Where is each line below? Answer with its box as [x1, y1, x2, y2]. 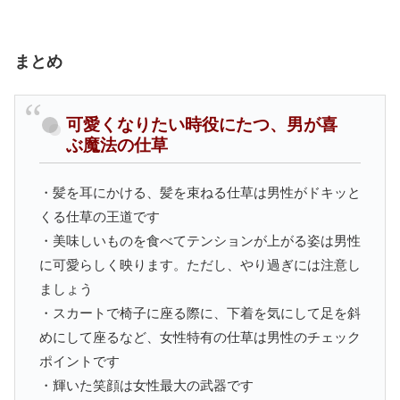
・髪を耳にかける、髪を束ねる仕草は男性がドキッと [39, 184, 361, 200]
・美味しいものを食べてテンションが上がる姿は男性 [39, 232, 361, 248]
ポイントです [39, 353, 120, 369]
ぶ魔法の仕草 [66, 136, 168, 155]
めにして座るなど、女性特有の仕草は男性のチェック [39, 329, 361, 345]
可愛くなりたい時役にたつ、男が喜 [66, 115, 337, 135]
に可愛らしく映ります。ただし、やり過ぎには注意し [39, 256, 361, 272]
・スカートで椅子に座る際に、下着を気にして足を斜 [39, 304, 361, 321]
